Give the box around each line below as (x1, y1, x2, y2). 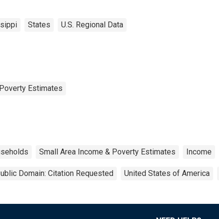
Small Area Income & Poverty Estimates (39, 147, 175, 156)
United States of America (124, 168, 210, 178)
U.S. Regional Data (61, 20, 123, 29)
